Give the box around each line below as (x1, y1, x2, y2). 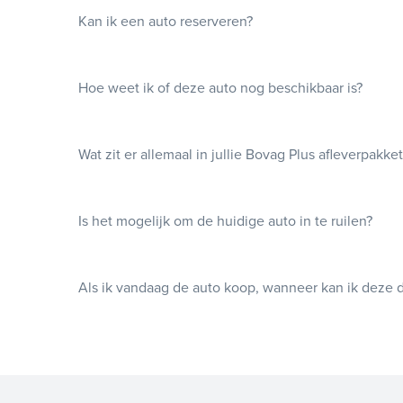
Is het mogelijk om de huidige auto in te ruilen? (78, 211, 373, 230)
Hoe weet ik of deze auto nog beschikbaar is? (78, 78, 363, 97)
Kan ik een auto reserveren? (78, 12, 254, 31)
